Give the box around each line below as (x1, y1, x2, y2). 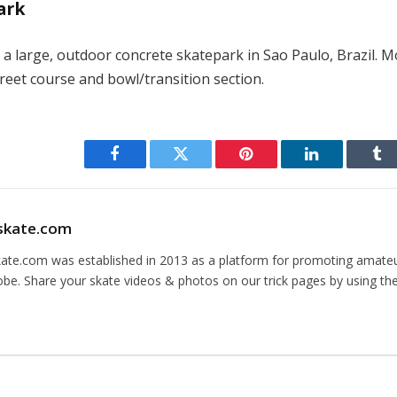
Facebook (113, 159, 176, 175)
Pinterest (245, 159, 301, 175)
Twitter (179, 159, 226, 175)
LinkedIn (310, 159, 370, 175)
